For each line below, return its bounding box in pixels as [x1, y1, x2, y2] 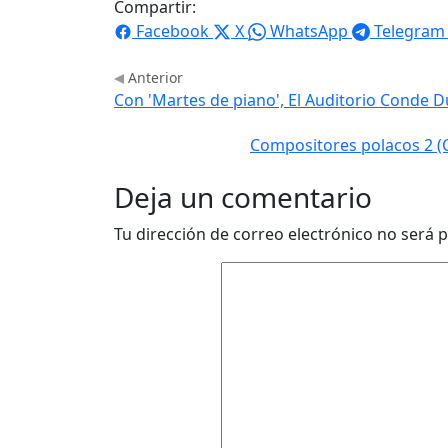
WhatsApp [270, 19, 348, 42]
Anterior [124, 67, 183, 87]
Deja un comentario [114, 177, 372, 216]
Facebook [136, 19, 209, 42]
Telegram [374, 19, 445, 42]
